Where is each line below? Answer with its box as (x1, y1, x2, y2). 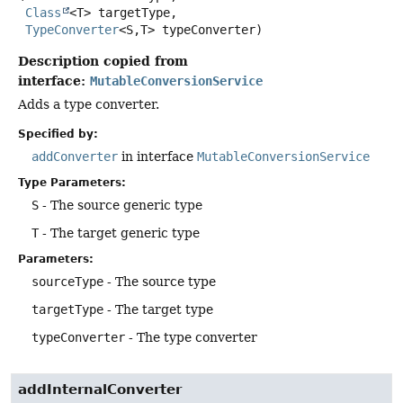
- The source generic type (39, 197, 202, 212)
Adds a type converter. (18, 96, 159, 112)
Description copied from (18, 52, 188, 68)
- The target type (103, 301, 213, 317)
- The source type (103, 273, 216, 289)
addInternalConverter (18, 381, 182, 398)
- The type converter (125, 329, 257, 345)
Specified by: (18, 127, 98, 140)
